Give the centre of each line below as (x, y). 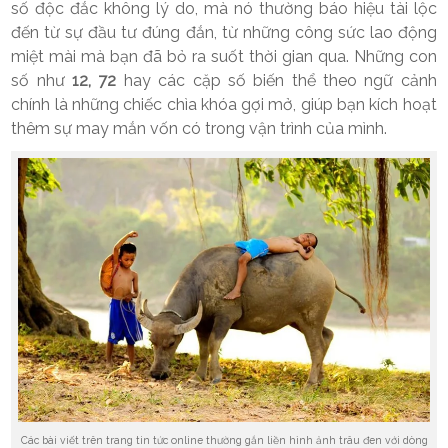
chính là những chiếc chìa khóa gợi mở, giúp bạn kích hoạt (224, 105)
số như (41, 81)
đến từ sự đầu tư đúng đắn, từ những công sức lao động (224, 33)
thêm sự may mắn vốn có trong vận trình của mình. (199, 129)
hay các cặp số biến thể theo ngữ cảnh (276, 81)
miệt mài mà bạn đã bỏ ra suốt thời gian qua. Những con (224, 57)
